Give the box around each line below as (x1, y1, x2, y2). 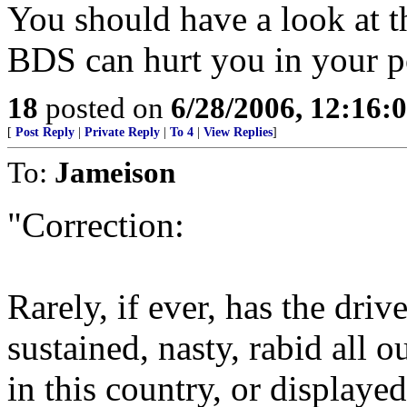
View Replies (203, 125, 273, 139)
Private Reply (84, 125, 160, 139)
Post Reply (15, 125, 74, 139)
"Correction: (7, 205, 184, 244)
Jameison (55, 155, 175, 189)
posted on (38, 91, 171, 124)
